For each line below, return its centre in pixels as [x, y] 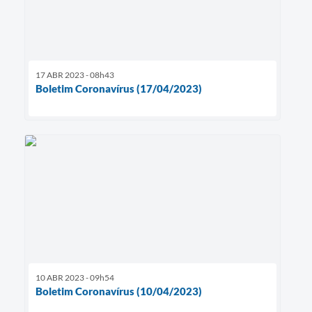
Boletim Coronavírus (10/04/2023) [119, 291]
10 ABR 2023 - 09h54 [75, 278]
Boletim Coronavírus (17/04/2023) [119, 89]
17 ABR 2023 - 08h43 [75, 75]
